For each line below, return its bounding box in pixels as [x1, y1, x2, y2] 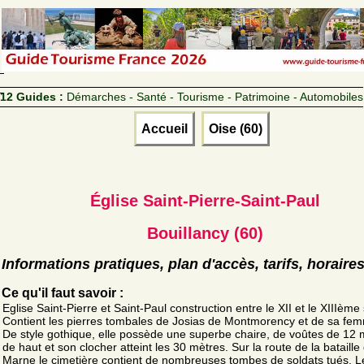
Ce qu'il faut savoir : [2, 285, 123, 300]
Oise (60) [208, 121, 262, 136]
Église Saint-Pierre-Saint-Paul [89, 191, 320, 210]
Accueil [141, 121, 188, 136]
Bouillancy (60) [146, 223, 263, 242]
